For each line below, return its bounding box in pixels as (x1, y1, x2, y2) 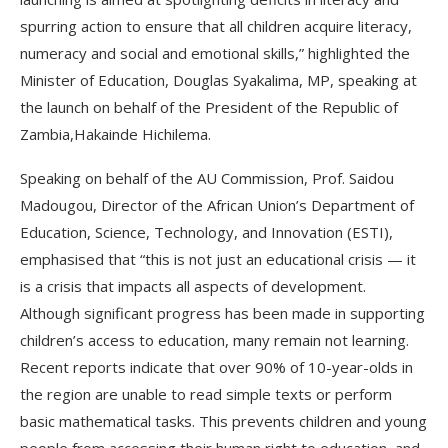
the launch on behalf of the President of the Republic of (20, 96, 398, 117)
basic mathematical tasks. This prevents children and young (20, 410, 427, 431)
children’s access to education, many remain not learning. (20, 329, 409, 350)
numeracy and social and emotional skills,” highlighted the (20, 42, 410, 63)
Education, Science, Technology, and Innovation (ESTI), (20, 221, 393, 242)
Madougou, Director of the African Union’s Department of (20, 194, 414, 215)
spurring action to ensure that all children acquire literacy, (20, 15, 412, 36)
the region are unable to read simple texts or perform (20, 383, 392, 404)
